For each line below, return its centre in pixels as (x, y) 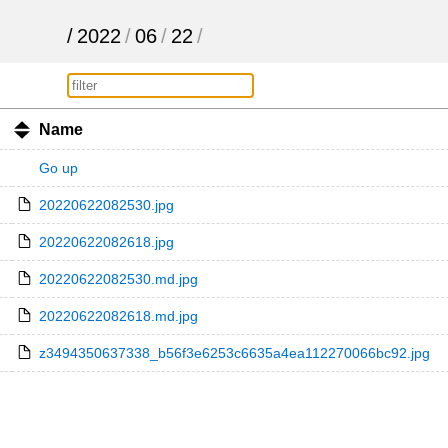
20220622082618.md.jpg (118, 316)
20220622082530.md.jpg (118, 279)
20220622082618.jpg (106, 242)
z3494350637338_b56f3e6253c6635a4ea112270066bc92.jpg (234, 353)
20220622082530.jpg (106, 205)
